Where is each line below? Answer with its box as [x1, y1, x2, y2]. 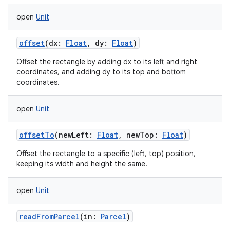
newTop [126, 130, 154, 140]
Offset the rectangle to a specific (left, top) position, [16, 149, 196, 158]
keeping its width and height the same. [16, 159, 147, 168]
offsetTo [19, 130, 54, 140]
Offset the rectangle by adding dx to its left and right [16, 57, 197, 66]
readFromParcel [19, 212, 80, 221]
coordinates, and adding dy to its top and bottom [16, 67, 186, 76]
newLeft [59, 130, 89, 140]
